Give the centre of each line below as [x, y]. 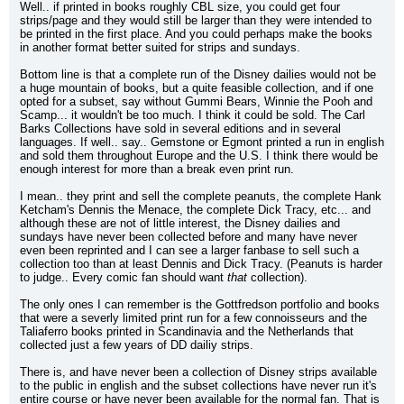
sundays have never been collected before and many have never [188, 237]
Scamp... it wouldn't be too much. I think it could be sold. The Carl [193, 115]
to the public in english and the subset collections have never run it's [198, 386]
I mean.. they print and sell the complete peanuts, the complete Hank [201, 196]
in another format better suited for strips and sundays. [160, 47]
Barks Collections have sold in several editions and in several [180, 129]
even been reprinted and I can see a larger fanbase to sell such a [189, 250]
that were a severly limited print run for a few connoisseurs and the [193, 318]
